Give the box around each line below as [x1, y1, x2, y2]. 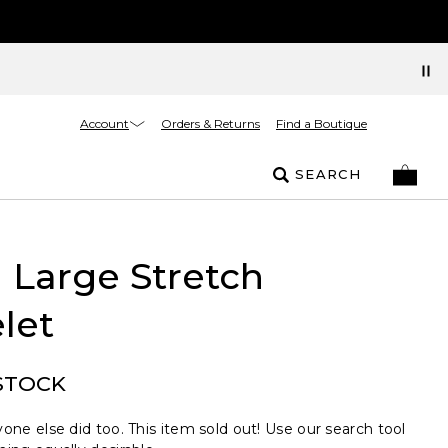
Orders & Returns [161, 116, 260, 131]
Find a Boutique [276, 116, 367, 131]
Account [80, 115, 129, 131]
